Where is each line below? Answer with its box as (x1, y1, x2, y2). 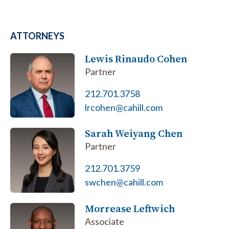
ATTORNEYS (10, 30, 64, 41)
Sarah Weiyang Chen (85, 126, 183, 141)
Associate (85, 215, 125, 227)
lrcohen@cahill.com (85, 102, 163, 113)
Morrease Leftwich (85, 201, 175, 216)
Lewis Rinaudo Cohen (85, 52, 188, 66)
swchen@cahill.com (85, 176, 164, 188)
